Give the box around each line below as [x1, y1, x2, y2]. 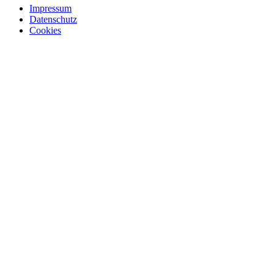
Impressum [29, 2, 72, 13]
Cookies [29, 24, 61, 35]
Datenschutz [29, 13, 77, 24]
